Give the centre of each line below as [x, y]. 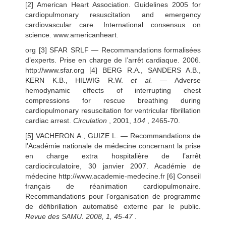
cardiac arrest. [49, 120]
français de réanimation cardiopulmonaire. [113, 186]
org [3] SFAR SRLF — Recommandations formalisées [113, 50]
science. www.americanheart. [72, 35]
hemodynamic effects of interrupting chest [113, 90]
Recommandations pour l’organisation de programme [113, 196]
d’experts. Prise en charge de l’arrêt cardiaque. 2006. [113, 60]
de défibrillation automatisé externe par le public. [113, 206]
